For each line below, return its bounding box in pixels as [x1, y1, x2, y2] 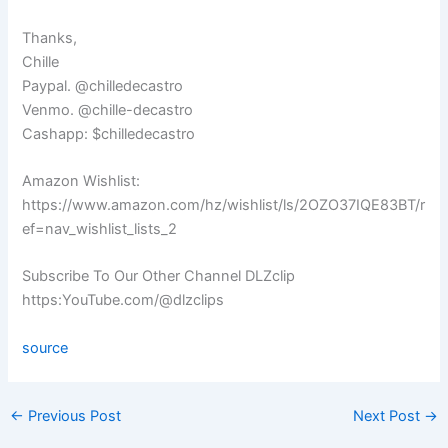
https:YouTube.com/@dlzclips [22, 291, 225, 310]
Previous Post [23, 407, 121, 425]
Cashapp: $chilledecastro [22, 124, 196, 143]
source [22, 339, 69, 358]
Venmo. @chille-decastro [22, 100, 194, 119]
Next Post [353, 407, 425, 425]
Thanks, [22, 28, 78, 47]
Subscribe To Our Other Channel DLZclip [22, 267, 296, 286]
